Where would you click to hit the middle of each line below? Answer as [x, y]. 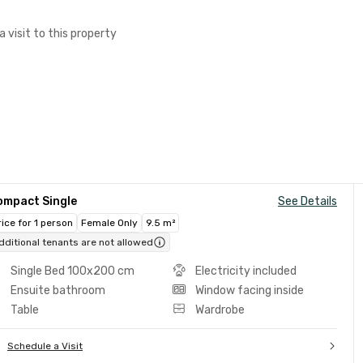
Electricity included [246, 271]
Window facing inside [249, 290]
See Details [307, 201]
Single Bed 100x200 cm [73, 271]
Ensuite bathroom [58, 290]
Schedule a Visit [45, 346]
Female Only [109, 223]
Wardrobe [220, 310]
